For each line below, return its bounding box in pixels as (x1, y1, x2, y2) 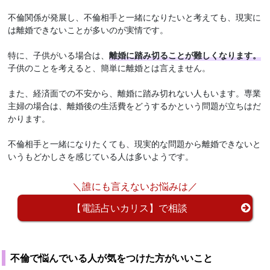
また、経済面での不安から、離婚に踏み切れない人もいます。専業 (8, 86, 262, 99)
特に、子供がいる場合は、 (8, 48, 110, 61)
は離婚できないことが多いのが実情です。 (8, 23, 169, 36)
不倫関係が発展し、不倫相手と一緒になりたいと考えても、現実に (8, 10, 262, 23)
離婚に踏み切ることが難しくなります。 (109, 48, 262, 61)
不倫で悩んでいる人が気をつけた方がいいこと (10, 250, 213, 265)
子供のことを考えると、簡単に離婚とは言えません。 (8, 61, 211, 74)
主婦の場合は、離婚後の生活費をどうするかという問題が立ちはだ (8, 99, 262, 111)
